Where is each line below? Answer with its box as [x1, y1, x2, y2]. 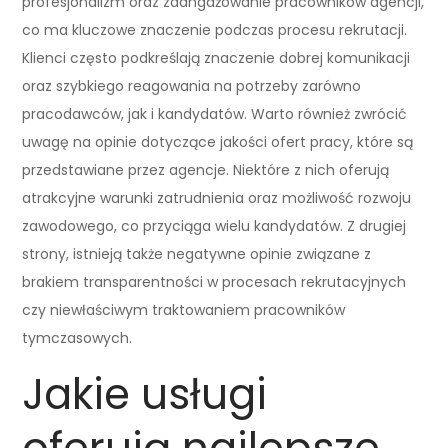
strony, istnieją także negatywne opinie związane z [22, 243, 372, 264]
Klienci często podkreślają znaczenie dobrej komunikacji [22, 47, 411, 68]
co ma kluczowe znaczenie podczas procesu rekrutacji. [22, 19, 408, 40]
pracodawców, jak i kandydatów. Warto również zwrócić [22, 103, 408, 124]
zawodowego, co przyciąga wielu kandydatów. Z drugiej [22, 215, 407, 236]
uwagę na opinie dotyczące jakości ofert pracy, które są [22, 131, 414, 152]
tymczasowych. [22, 327, 133, 348]
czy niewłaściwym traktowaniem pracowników [22, 299, 346, 320]
